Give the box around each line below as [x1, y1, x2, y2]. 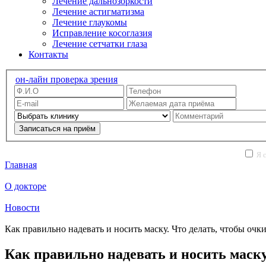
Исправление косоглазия [52, 28, 152, 38]
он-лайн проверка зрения [15, 74, 118, 84]
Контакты [28, 49, 68, 59]
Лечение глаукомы [52, 17, 127, 27]
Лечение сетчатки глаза [52, 39, 147, 49]
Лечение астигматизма [52, 7, 144, 17]
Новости [5, 202, 40, 213]
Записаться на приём [19, 123, 96, 133]
